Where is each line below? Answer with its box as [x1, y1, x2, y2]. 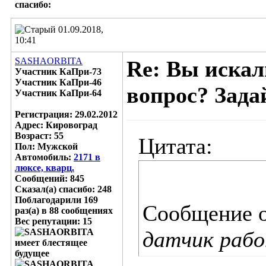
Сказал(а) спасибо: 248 [15, 184, 112, 194]
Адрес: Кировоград [15, 120, 97, 130]
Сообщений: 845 [15, 173, 84, 183]
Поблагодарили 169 [15, 195, 98, 205]
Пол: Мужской [15, 141, 78, 151]
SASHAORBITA [15, 56, 83, 66]
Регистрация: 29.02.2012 [15, 109, 118, 119]
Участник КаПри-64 [15, 88, 102, 98]
